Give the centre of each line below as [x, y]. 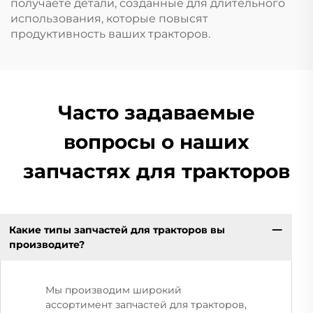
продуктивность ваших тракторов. [110, 34]
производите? [46, 244]
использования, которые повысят [109, 19]
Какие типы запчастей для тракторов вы [117, 230]
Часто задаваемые [156, 112]
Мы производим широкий [114, 290]
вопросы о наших [156, 142]
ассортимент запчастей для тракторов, [146, 305]
